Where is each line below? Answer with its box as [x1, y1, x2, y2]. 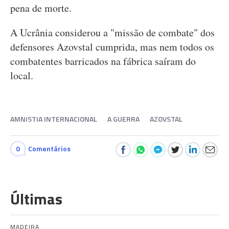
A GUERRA [107, 113, 140, 124]
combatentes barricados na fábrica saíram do [10, 54, 196, 68]
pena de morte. [10, 1, 72, 15]
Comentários [28, 143, 71, 154]
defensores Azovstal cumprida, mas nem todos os [10, 40, 214, 54]
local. [10, 68, 33, 82]
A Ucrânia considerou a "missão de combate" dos [10, 26, 215, 39]
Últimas [10, 187, 62, 211]
